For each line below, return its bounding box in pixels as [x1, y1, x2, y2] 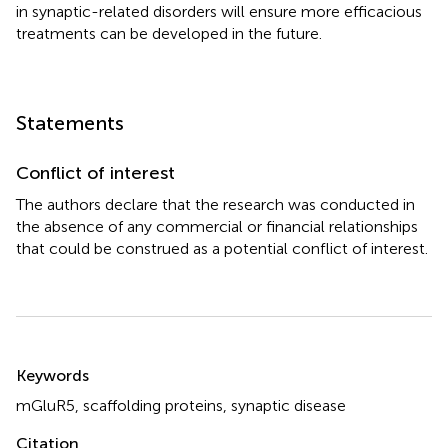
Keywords [16, 366, 89, 386]
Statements [16, 111, 124, 136]
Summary [15, 348, 120, 378]
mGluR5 [16, 396, 75, 416]
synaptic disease [231, 396, 346, 416]
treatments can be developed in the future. [16, 24, 322, 44]
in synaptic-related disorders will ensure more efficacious [16, 2, 422, 22]
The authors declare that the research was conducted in [16, 195, 415, 215]
